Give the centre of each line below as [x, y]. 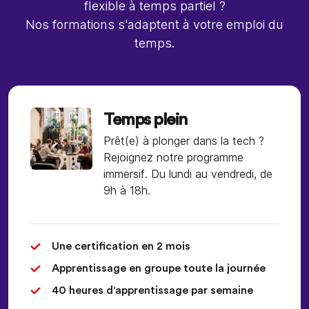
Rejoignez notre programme [173, 158]
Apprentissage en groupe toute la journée [159, 269]
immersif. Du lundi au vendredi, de [188, 174]
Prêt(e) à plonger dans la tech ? [184, 141]
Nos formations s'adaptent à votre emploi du [154, 25]
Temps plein [145, 120]
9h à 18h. [127, 191]
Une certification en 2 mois [121, 247]
